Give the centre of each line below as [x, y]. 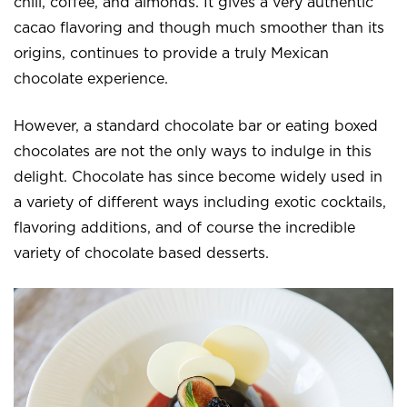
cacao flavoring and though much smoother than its [199, 28]
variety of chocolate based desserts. [144, 253]
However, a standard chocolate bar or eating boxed [196, 126]
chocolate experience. [93, 79]
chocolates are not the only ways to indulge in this [193, 151]
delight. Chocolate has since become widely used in [198, 177]
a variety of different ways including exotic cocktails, [200, 202]
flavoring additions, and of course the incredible [184, 228]
